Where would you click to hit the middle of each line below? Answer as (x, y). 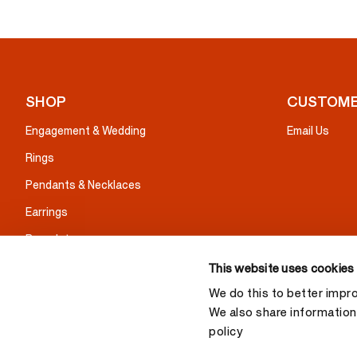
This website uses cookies (282, 269)
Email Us (308, 131)
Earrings (47, 213)
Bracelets (51, 240)
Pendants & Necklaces (83, 186)
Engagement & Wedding (86, 131)
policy (226, 331)
